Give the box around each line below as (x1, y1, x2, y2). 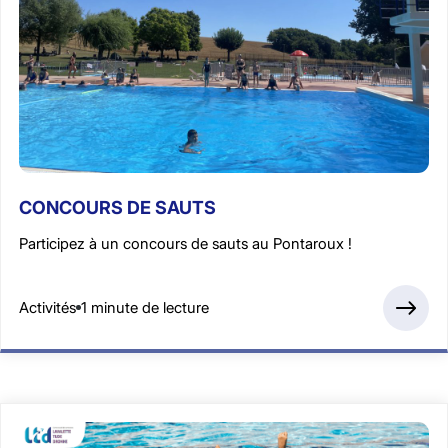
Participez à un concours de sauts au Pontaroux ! (19, 233, 352, 253)
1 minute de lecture (81, 298, 209, 318)
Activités (19, 298, 76, 318)
